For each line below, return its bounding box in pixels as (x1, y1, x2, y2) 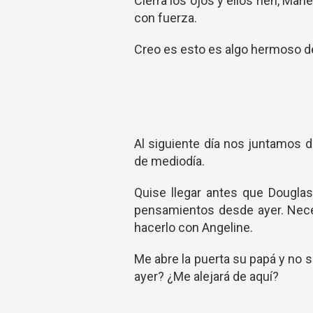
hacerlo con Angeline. (134, 220, 253, 235)
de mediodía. (134, 154, 205, 168)
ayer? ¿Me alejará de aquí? (134, 269, 279, 284)
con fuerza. (134, 10, 197, 25)
